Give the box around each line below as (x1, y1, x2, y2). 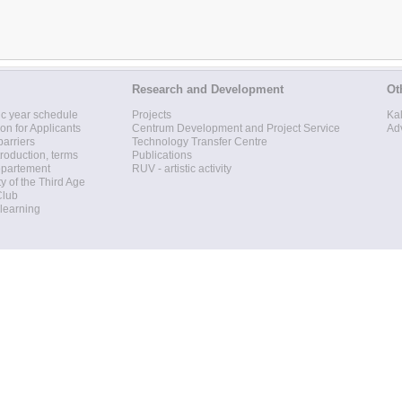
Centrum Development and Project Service (132, 122, 340, 135)
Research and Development (132, 83, 284, 96)
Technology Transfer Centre (132, 135, 267, 148)
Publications (132, 149, 192, 162)
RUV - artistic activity (132, 162, 232, 175)
